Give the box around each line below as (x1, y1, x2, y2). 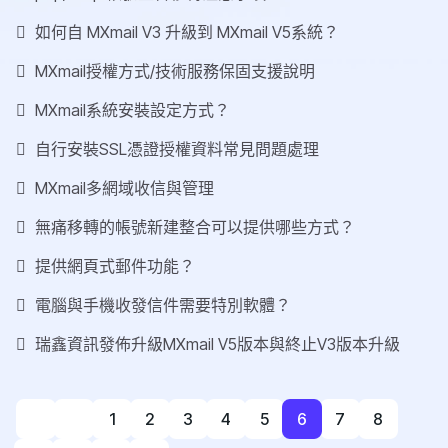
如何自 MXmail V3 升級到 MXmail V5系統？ (31, 22, 339, 43)
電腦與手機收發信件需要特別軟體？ (31, 295, 291, 316)
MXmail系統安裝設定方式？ (31, 100, 230, 121)
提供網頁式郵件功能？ (31, 256, 195, 277)
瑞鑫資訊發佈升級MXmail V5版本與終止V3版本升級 (31, 334, 400, 355)
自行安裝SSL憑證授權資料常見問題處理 (31, 139, 319, 160)
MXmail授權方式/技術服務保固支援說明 (31, 61, 315, 82)
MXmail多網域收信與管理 (31, 178, 214, 199)
